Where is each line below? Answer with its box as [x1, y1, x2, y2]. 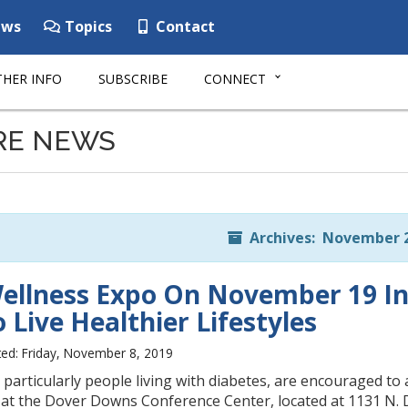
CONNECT [204, 70, 266, 87]
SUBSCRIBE [98, 70, 168, 87]
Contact [152, 16, 215, 36]
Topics [61, 16, 112, 36]
